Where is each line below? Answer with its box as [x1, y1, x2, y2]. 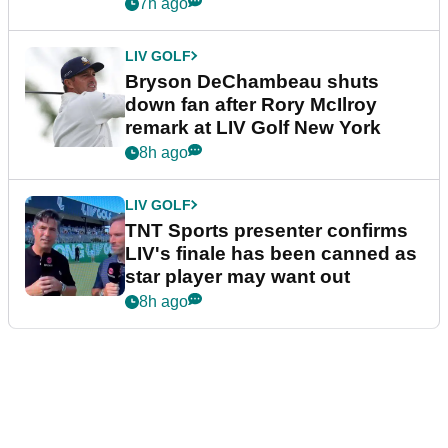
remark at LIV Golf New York [125, 116, 381, 138]
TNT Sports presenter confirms [125, 219, 408, 241]
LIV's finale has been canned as [125, 242, 417, 264]
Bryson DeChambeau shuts [125, 70, 379, 92]
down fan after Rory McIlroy [125, 93, 377, 115]
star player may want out [125, 265, 350, 287]
